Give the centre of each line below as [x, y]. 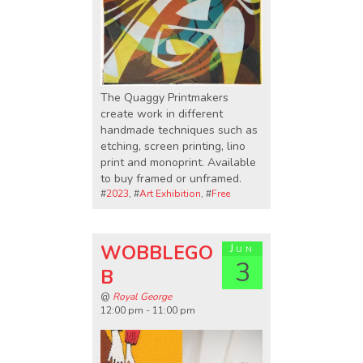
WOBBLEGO [157, 254]
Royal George [142, 297]
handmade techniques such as [179, 130]
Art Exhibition [170, 194]
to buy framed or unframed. [171, 179]
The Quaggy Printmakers [164, 98]
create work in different [162, 114]
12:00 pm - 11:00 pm [148, 311]
